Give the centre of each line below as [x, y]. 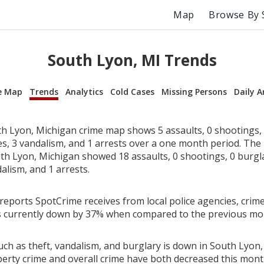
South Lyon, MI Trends [132, 60]
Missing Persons [194, 91]
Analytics [84, 91]
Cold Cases [132, 91]
